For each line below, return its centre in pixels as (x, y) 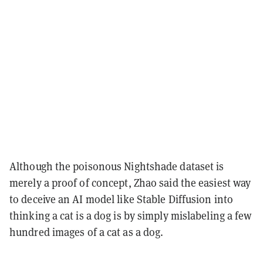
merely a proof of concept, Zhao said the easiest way (130, 183)
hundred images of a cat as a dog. (87, 232)
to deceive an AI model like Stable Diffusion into (121, 199)
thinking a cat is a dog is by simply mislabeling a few (131, 215)
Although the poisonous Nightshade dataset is (117, 166)
